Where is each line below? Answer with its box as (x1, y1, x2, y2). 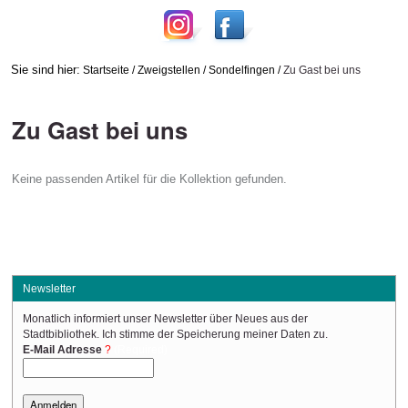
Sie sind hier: (10, 62, 80, 76)
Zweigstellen (137, 63, 200, 76)
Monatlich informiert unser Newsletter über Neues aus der (23, 313, 309, 325)
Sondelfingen (208, 63, 275, 76)
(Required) (114, 344, 168, 356)
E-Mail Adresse (23, 344, 103, 356)
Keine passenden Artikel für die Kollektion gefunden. (11, 171, 287, 186)
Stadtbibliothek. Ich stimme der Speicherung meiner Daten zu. (23, 329, 329, 341)
